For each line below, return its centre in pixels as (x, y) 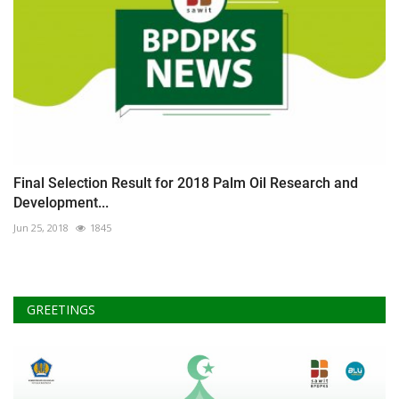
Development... (61, 202)
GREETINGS (61, 309)
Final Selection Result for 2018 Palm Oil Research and (186, 183)
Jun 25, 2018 (41, 227)
